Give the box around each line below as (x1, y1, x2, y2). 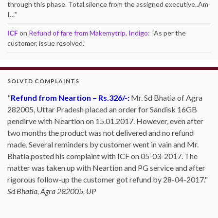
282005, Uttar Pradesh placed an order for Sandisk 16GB (7, 105, 197, 114)
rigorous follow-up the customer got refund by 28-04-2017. (7, 175, 204, 184)
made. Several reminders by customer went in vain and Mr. (7, 140, 199, 149)
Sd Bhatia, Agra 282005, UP (7, 186, 96, 196)
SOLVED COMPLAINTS (7, 77, 79, 85)
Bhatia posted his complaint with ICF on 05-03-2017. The (7, 151, 198, 161)
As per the (154, 29, 186, 37)
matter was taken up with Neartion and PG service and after (7, 163, 205, 172)
